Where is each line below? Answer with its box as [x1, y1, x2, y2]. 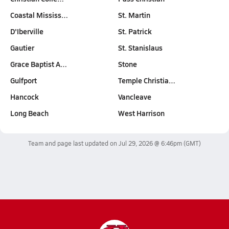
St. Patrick [118, 26, 152, 36]
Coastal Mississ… [10, 10, 68, 20]
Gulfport [10, 75, 37, 85]
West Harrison [118, 108, 165, 118]
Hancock [10, 91, 39, 102]
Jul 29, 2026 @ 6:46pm [119, 139, 182, 147]
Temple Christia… [118, 75, 175, 85]
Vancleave [118, 91, 151, 102]
